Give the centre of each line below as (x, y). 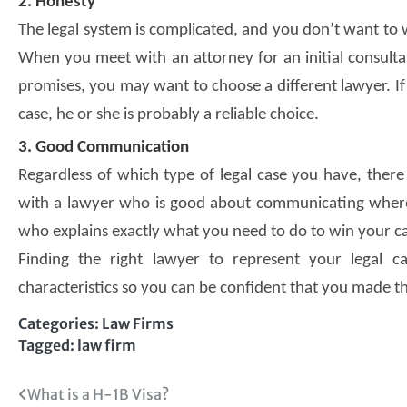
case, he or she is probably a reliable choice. (169, 115)
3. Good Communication (104, 148)
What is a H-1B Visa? (98, 395)
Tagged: (48, 346)
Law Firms (138, 324)
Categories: (60, 324)
